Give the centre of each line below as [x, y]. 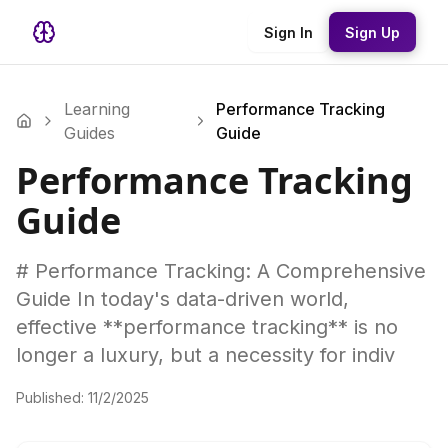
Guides [89, 133]
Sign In [288, 32]
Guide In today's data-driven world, [182, 299]
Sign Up [372, 32]
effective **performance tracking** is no [207, 327]
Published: [52, 397]
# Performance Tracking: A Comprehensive [221, 271]
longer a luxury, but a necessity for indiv [205, 355]
